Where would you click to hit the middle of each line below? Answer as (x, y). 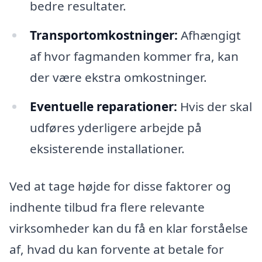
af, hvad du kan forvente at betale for (117, 249)
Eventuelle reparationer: (103, 107)
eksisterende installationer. (107, 149)
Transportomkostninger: (104, 35)
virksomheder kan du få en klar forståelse (129, 228)
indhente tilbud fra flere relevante (107, 207)
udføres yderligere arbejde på (116, 128)
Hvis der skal (214, 107)
